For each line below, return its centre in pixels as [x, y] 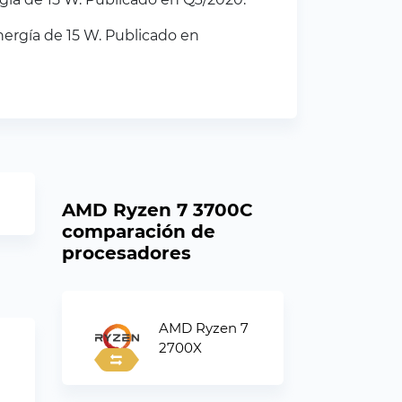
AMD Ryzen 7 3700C [157, 210]
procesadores [126, 253]
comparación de [138, 232]
